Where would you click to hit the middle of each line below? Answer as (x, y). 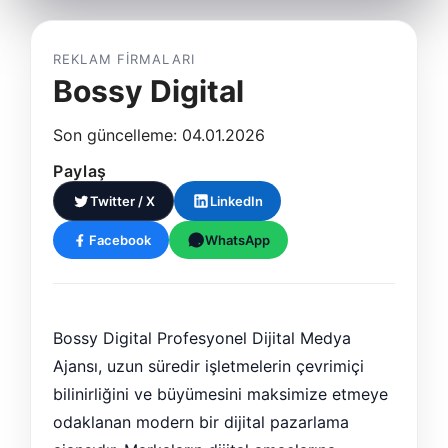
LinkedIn (236, 201)
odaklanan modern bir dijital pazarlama (201, 422)
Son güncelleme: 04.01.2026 (159, 135)
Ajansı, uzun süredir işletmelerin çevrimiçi (208, 366)
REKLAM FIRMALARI (124, 59)
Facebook (120, 240)
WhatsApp (237, 240)
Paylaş (80, 171)
